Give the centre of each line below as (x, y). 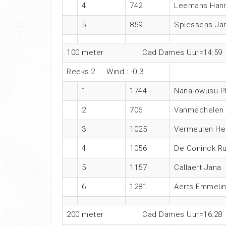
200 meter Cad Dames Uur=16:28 (145, 215)
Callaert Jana (198, 168)
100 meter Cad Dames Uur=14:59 (145, 53)
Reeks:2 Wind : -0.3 (105, 72)
